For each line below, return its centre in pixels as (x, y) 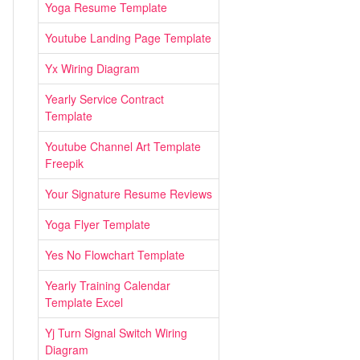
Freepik (64, 163)
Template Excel (84, 302)
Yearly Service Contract (104, 99)
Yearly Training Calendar (108, 285)
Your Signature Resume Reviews (129, 194)
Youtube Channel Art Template (123, 146)
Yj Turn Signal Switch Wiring (116, 333)
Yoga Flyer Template (98, 224)
